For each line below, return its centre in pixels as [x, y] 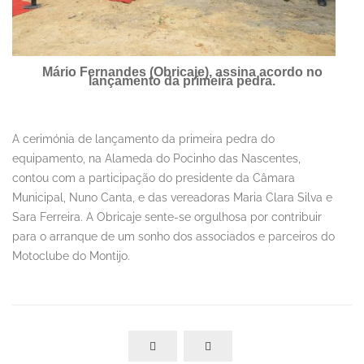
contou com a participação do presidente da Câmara [154, 178]
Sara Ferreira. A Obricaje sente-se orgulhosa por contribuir [167, 217]
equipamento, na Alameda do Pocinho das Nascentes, [156, 158]
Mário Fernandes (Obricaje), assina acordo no [182, 71]
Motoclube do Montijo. [71, 256]
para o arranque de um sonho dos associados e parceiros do [173, 236]
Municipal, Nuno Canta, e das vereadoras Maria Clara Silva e [172, 197]
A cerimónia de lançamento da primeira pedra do [143, 139]
